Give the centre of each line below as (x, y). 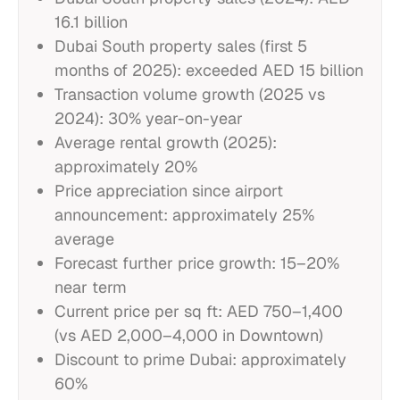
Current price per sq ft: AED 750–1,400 (199, 311)
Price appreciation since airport (169, 191)
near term (91, 287)
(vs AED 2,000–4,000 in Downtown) (189, 335)
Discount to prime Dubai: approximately (200, 359)
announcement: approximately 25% (184, 215)
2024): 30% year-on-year (149, 118)
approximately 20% (126, 167)
